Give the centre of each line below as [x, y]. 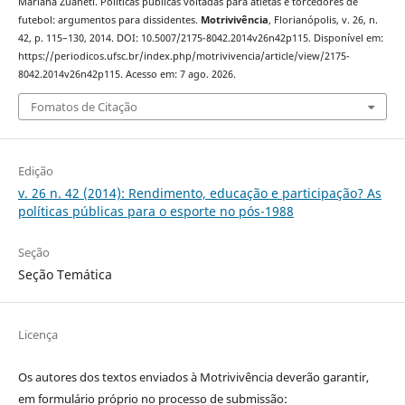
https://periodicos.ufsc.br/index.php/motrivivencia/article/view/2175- [184, 57]
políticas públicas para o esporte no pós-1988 [155, 211]
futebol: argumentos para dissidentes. [109, 20]
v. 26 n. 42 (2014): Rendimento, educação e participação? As [199, 193]
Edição [35, 170]
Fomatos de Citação [84, 106]
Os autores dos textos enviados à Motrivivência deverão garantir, [193, 377]
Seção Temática [65, 274]
